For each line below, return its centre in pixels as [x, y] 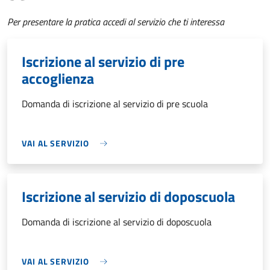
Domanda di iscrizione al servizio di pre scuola [115, 104]
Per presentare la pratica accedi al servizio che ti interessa [116, 22]
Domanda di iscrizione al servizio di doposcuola [117, 222]
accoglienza [58, 78]
